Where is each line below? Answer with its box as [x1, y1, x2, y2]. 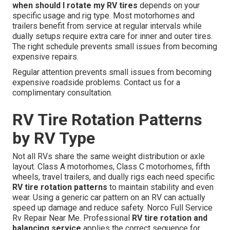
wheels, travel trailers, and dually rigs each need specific [12, 172, 215, 182]
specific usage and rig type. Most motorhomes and [12, 11, 195, 21]
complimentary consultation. [12, 88, 113, 98]
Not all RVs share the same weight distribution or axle [12, 151, 205, 162]
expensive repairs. [12, 52, 79, 62]
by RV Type [12, 128, 95, 148]
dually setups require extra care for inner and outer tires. [12, 31, 213, 42]
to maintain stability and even [107, 182, 214, 193]
